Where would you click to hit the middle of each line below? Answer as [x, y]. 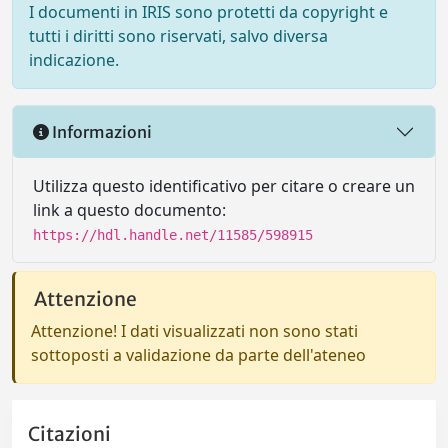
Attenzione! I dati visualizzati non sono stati [194, 331]
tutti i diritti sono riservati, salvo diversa [178, 36]
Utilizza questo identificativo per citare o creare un [224, 186]
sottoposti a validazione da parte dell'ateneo [198, 355]
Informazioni [100, 131]
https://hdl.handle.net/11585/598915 [173, 235]
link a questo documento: [129, 210]
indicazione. [74, 60]
